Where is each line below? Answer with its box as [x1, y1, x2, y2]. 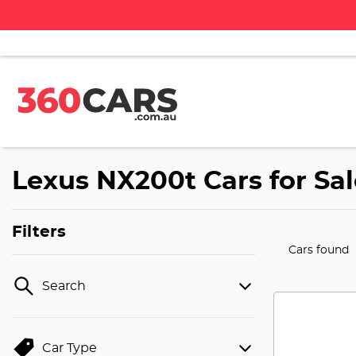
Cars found [288, 245, 349, 256]
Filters [12, 224, 66, 240]
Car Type [42, 342, 97, 354]
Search [42, 280, 86, 292]
